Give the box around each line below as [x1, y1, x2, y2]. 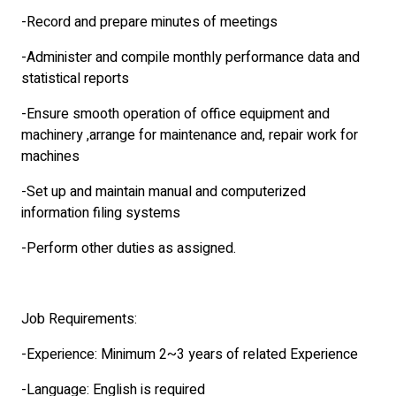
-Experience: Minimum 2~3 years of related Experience [21, 344, 358, 365]
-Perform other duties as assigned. [21, 238, 236, 259]
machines [21, 146, 80, 167]
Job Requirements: [21, 308, 137, 330]
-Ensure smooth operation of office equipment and [21, 103, 330, 125]
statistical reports [21, 68, 129, 89]
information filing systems [21, 202, 180, 224]
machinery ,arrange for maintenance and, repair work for [21, 125, 358, 146]
